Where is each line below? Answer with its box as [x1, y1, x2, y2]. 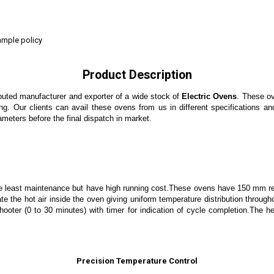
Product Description [82, 67, 192, 82]
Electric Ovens [182, 91, 237, 101]
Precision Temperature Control [76, 256, 198, 265]
